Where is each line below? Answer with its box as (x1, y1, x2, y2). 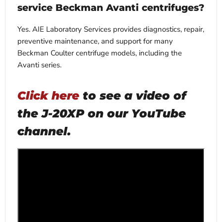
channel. (17, 124, 71, 138)
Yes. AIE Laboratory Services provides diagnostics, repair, (17, 24, 204, 34)
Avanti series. (17, 59, 61, 70)
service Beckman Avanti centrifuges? (17, 1, 204, 13)
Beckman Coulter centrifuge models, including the (17, 48, 182, 58)
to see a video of (79, 88, 186, 103)
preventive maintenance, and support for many (17, 36, 173, 46)
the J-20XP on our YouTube (17, 106, 186, 120)
